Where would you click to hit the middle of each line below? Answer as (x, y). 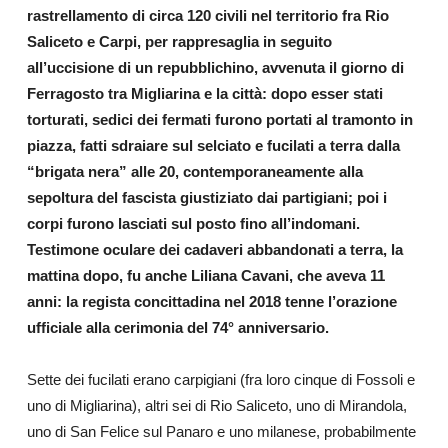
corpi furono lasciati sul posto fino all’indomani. (193, 223)
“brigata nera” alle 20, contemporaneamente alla (194, 171)
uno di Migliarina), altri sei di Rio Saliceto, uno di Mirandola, (216, 405)
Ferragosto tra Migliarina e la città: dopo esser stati (204, 93)
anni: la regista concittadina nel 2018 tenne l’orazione (211, 301)
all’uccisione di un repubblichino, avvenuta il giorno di (215, 67)
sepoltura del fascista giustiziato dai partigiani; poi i (206, 197)
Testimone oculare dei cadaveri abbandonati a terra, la (214, 249)
